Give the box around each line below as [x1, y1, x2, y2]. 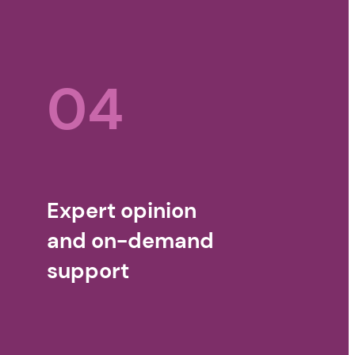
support [47, 257, 130, 285]
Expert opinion [47, 197, 197, 225]
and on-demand [47, 227, 215, 255]
